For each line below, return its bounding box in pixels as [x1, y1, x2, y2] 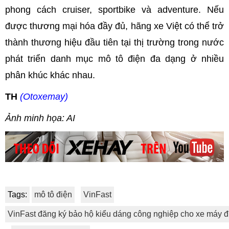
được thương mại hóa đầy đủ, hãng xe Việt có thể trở [5, 21, 224, 32]
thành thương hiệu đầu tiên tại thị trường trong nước [5, 37, 224, 48]
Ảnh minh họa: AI [5, 113, 75, 124]
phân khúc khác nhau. [5, 70, 95, 81]
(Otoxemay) [20, 91, 68, 102]
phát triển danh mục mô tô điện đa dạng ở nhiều [5, 54, 224, 64]
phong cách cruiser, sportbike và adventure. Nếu [5, 5, 224, 15]
